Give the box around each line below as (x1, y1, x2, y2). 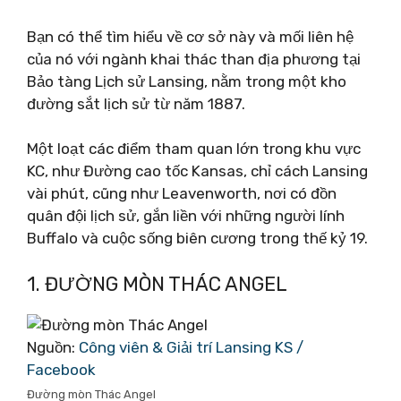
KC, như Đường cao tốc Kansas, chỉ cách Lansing (27, 162, 368, 180)
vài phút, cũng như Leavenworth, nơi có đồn (27, 184, 337, 202)
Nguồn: (27, 337, 79, 356)
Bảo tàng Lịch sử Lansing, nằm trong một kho (27, 72, 346, 90)
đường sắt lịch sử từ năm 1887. (27, 94, 245, 113)
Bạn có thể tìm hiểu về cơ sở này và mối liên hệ (27, 27, 354, 46)
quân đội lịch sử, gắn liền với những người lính (27, 207, 345, 225)
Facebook (27, 360, 96, 379)
